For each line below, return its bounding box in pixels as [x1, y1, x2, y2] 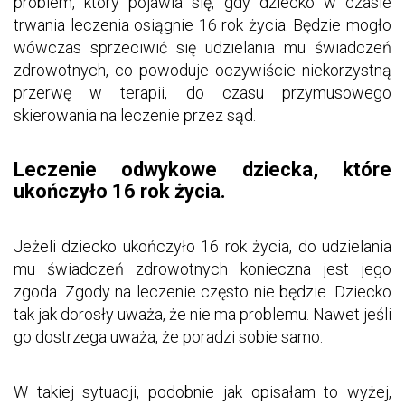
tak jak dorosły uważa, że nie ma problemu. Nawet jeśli [14, 305, 391, 324]
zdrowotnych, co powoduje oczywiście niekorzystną [14, 60, 391, 80]
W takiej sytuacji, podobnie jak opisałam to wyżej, [14, 382, 391, 401]
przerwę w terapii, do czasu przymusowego [14, 82, 391, 102]
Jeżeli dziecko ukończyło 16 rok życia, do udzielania [14, 237, 391, 256]
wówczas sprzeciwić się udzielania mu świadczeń [14, 37, 391, 57]
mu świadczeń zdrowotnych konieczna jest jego [14, 259, 391, 278]
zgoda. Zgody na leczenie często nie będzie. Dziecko [14, 282, 391, 301]
